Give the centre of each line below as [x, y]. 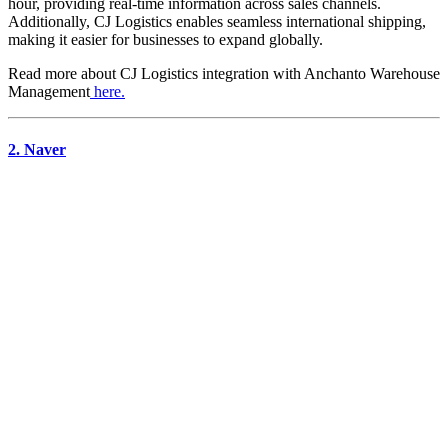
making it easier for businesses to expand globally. [165, 40]
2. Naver [37, 149]
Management [49, 92]
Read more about [64, 74]
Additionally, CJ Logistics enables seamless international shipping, [217, 22]
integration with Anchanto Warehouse [319, 74]
